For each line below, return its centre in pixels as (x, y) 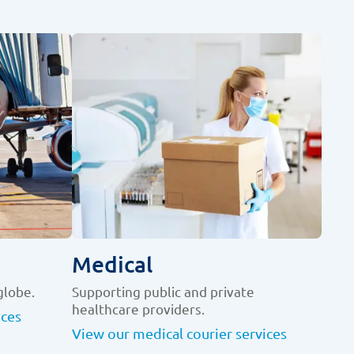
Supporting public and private (164, 292)
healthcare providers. (139, 309)
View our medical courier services (180, 333)
